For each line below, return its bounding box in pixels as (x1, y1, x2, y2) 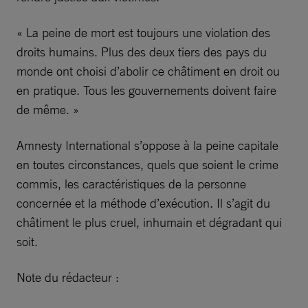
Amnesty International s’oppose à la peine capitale (16, 137, 278, 153)
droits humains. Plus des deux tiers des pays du (16, 44, 267, 59)
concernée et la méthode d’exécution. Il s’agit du (16, 195, 270, 210)
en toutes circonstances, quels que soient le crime (16, 157, 278, 172)
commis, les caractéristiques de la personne (16, 176, 246, 191)
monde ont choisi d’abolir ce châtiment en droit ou (16, 63, 280, 78)
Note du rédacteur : (16, 269, 119, 285)
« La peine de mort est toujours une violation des (16, 25, 270, 40)
